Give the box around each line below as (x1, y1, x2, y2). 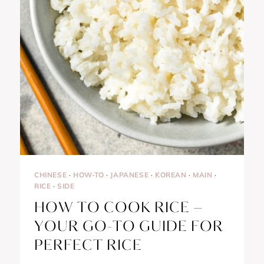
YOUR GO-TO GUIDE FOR (34, 217, 223, 236)
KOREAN (154, 170, 187, 179)
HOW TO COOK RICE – (34, 198, 203, 217)
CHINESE (34, 170, 67, 179)
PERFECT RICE (34, 236, 142, 255)
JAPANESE (110, 170, 149, 179)
